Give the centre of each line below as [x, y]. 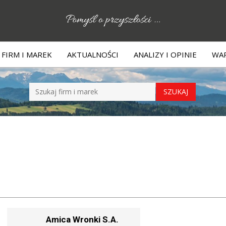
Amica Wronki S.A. [82, 219]
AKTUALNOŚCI [93, 54]
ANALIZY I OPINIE [165, 54]
